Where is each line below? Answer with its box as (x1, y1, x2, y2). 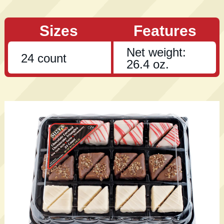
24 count (20, 51, 66, 65)
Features (133, 22, 197, 39)
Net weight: (126, 45, 186, 59)
